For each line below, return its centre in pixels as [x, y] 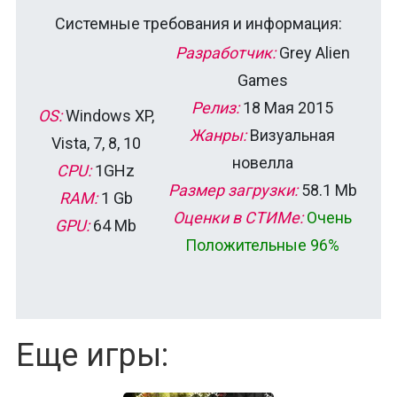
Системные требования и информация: [198, 23]
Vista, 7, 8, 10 [96, 143]
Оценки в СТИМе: [238, 217]
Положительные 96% [262, 245]
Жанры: [218, 135]
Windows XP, [108, 115]
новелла [262, 162]
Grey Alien [312, 52]
